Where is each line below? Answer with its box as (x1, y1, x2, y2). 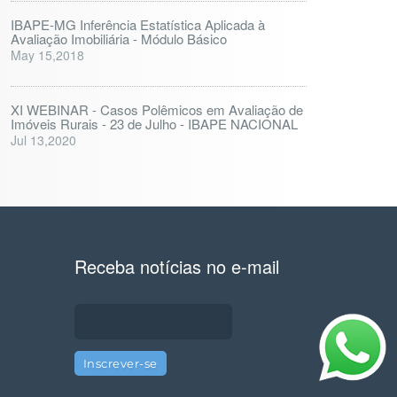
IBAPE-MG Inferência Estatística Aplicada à (11, 15, 265, 34)
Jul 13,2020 (11, 131, 76, 149)
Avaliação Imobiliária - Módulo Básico (11, 29, 227, 48)
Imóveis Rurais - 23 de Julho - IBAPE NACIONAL (11, 114, 298, 133)
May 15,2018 (11, 46, 84, 64)
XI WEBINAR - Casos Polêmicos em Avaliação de (11, 100, 303, 119)
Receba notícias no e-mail (74, 253, 279, 279)
